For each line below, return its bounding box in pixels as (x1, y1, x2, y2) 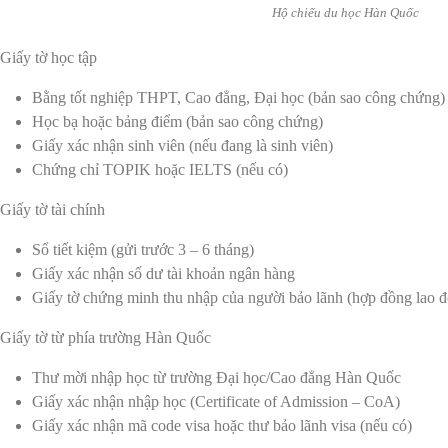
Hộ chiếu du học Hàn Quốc (272, 4, 419, 20)
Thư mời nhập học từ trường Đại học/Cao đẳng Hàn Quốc (32, 368, 401, 386)
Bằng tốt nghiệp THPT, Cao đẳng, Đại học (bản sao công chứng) (32, 88, 445, 106)
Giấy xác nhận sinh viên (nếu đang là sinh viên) (32, 136, 333, 154)
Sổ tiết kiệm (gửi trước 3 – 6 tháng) (32, 240, 254, 258)
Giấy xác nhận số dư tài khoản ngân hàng (32, 264, 295, 282)
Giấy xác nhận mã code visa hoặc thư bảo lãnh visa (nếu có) (32, 416, 412, 434)
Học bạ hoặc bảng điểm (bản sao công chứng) (32, 112, 323, 130)
